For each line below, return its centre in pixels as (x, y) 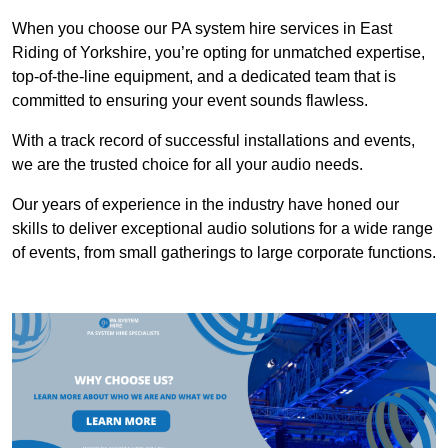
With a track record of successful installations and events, (213, 141)
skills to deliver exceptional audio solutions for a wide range (222, 229)
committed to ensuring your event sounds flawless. (190, 101)
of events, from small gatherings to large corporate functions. (224, 253)
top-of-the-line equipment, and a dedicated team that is (204, 77)
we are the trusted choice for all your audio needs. (187, 165)
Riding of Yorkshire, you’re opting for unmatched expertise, (218, 53)
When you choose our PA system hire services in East (202, 29)
